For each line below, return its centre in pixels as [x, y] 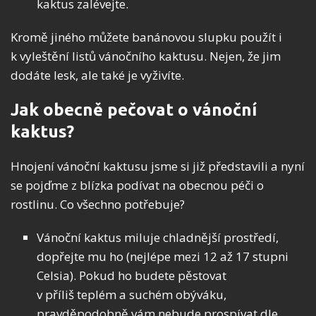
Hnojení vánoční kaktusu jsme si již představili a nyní [158, 166]
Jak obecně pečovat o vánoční [134, 110]
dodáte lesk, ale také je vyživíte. [97, 75]
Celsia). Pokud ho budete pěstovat [132, 275]
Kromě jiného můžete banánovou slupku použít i [146, 37]
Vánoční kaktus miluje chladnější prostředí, [158, 237]
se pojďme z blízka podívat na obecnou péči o [137, 185]
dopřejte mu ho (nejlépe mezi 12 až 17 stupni [163, 256]
